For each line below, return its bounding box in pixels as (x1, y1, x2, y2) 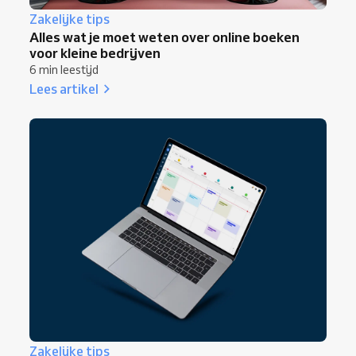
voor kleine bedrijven (29, 44, 161, 62)
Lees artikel (29, 80, 99, 98)
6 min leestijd (29, 63, 99, 78)
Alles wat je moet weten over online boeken (29, 29, 300, 46)
